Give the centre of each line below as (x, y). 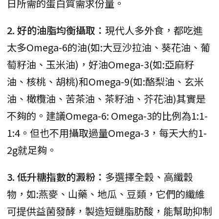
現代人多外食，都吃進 (154, 30)
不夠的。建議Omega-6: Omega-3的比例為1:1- (107, 115)
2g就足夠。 (32, 150)
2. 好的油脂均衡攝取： (56, 30)
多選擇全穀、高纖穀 (149, 176)
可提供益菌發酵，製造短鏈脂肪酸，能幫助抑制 (109, 211)
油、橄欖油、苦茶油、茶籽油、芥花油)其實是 (106, 98)
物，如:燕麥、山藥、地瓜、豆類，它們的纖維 (106, 194)
